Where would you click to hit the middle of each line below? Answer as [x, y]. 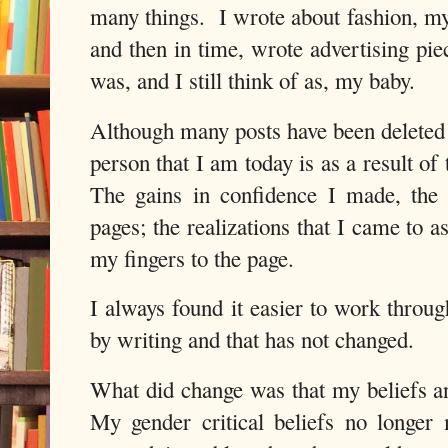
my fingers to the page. [192, 257]
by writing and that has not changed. [252, 339]
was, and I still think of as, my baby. [252, 79]
